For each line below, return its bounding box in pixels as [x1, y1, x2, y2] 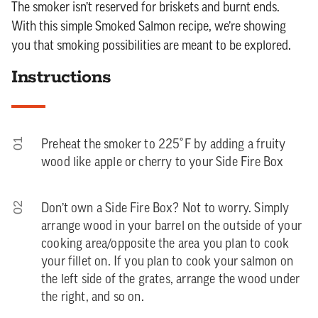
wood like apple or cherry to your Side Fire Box [41, 155, 284, 170]
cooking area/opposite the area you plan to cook [41, 237, 290, 251]
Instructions [11, 65, 111, 89]
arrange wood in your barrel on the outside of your [41, 219, 302, 234]
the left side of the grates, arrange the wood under [41, 273, 300, 287]
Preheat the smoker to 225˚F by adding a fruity [41, 138, 286, 152]
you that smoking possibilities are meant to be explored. [11, 39, 291, 53]
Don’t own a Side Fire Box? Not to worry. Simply [41, 202, 290, 216]
